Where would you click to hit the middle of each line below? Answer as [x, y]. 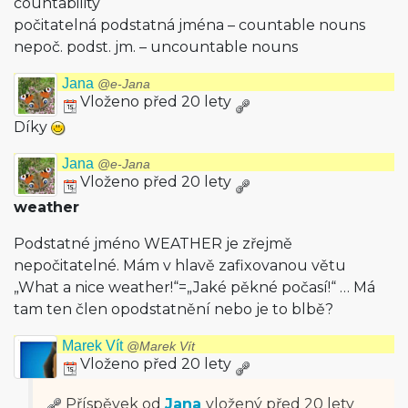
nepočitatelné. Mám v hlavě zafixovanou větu [180, 265]
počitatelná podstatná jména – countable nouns [189, 25]
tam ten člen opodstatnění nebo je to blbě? [173, 309]
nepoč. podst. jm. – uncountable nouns [156, 47]
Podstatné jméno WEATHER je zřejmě [153, 244]
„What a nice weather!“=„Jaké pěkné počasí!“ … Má [194, 287]
